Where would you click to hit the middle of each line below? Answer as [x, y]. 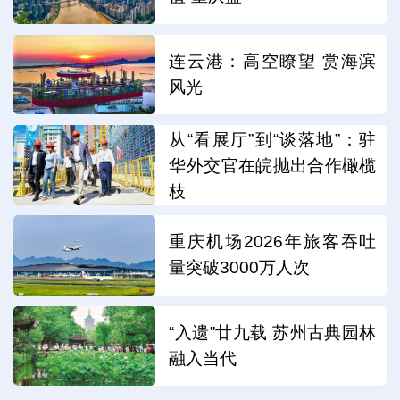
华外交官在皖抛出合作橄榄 [273, 165]
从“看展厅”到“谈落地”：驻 [273, 139]
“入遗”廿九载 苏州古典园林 [273, 332]
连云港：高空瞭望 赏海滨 [273, 61]
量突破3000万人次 [240, 268]
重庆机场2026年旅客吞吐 [273, 242]
